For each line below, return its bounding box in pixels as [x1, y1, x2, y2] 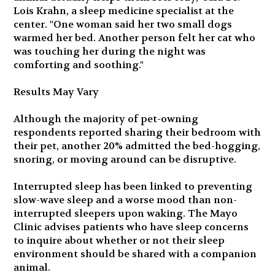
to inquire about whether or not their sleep [14, 234, 225, 247]
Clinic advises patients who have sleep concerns [14, 220, 249, 233]
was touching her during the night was [14, 45, 206, 58]
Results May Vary [14, 85, 99, 98]
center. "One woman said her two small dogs [14, 18, 233, 31]
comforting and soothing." [14, 58, 144, 71]
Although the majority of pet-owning [14, 112, 199, 125]
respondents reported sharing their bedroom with [14, 126, 261, 139]
